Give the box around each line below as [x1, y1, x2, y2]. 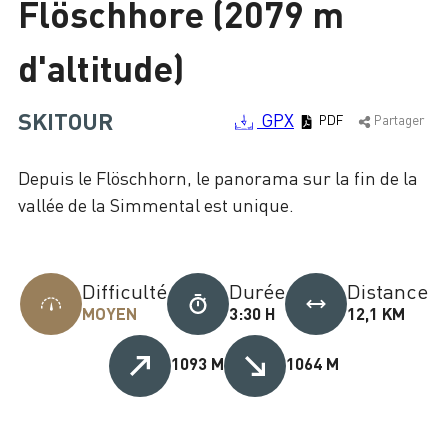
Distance [347, 278, 429, 304]
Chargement [18, 27, 120, 49]
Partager [373, 112, 424, 129]
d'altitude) [18, 44, 185, 89]
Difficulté [81, 278, 167, 304]
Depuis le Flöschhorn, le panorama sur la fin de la [18, 166, 418, 189]
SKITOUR [18, 105, 113, 135]
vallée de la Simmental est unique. [18, 193, 294, 216]
